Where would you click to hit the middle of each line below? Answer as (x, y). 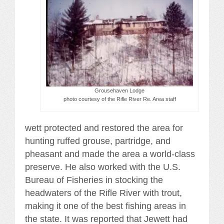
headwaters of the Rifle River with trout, (103, 193)
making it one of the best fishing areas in (105, 206)
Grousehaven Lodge (119, 90)
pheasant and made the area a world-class (110, 154)
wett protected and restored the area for (104, 128)
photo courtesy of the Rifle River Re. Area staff (119, 99)
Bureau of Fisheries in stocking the (94, 180)
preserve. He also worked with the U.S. (103, 167)
